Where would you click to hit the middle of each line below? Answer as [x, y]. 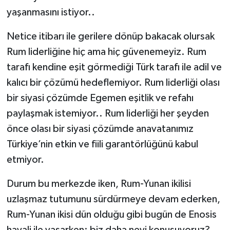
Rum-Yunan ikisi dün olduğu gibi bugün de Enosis [111, 215]
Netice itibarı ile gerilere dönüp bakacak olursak [110, 37]
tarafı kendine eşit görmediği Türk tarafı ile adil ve [114, 68]
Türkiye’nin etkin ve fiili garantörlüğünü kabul [102, 145]
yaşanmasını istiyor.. [51, 13]
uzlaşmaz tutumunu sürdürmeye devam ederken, [113, 199]
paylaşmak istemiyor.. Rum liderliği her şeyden [108, 114]
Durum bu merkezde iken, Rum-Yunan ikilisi [99, 184]
